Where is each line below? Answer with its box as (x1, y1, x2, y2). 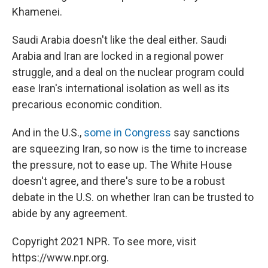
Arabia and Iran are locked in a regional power (12, 49, 224, 62)
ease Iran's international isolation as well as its (12, 81, 230, 95)
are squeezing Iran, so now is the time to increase (12, 142, 247, 155)
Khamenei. (12, 5, 62, 18)
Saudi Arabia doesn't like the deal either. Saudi (12, 33, 227, 46)
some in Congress (84, 126, 171, 139)
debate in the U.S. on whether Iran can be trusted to (12, 190, 254, 203)
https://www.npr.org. (12, 251, 109, 264)
